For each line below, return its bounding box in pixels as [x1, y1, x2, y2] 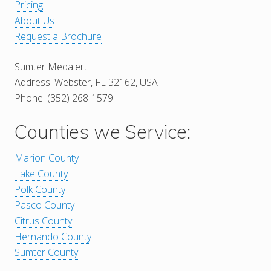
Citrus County [15, 214, 72, 227]
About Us [15, 13, 54, 27]
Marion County [15, 151, 79, 165]
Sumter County [15, 245, 78, 259]
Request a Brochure [15, 29, 102, 43]
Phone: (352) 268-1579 [15, 91, 113, 105]
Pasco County [15, 198, 74, 212]
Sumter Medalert [15, 59, 87, 73]
